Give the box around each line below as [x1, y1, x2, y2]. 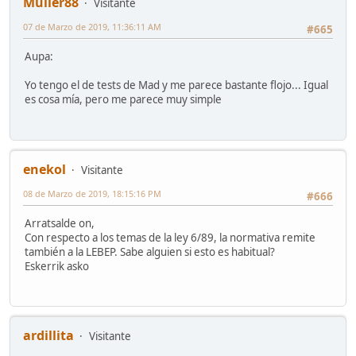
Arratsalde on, [25, 215, 95, 230]
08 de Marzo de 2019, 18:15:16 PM [23, 187, 161, 199]
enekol [23, 160, 66, 178]
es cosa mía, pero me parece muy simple [25, 92, 222, 107]
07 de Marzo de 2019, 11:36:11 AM [23, 20, 161, 33]
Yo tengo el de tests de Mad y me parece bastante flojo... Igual [25, 78, 328, 93]
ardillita [23, 327, 74, 345]
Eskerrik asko [25, 258, 89, 273]
